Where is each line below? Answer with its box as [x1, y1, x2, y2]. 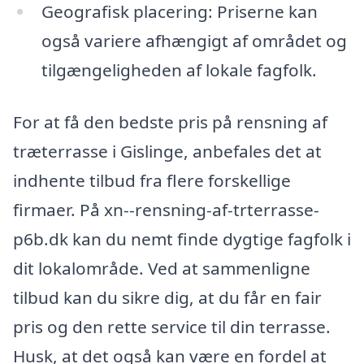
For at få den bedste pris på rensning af [13, 110, 327, 133]
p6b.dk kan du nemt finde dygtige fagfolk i [13, 227, 351, 250]
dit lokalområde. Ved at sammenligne [13, 256, 310, 279]
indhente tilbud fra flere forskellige [13, 168, 291, 192]
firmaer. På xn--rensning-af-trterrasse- [13, 197, 319, 221]
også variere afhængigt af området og [41, 29, 347, 53]
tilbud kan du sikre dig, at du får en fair [13, 285, 322, 309]
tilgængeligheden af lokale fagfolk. [41, 58, 317, 82]
